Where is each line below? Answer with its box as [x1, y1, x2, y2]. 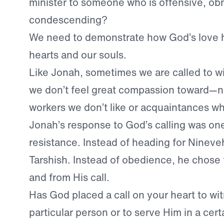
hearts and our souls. [28, 47, 126, 62]
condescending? [28, 12, 107, 27]
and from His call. [28, 170, 109, 185]
